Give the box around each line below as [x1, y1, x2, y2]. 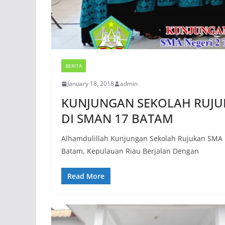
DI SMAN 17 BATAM [61, 110, 173, 127]
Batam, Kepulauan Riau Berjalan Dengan [61, 146, 199, 156]
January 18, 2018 [67, 79, 114, 88]
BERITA [65, 62, 82, 70]
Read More [67, 171, 104, 181]
